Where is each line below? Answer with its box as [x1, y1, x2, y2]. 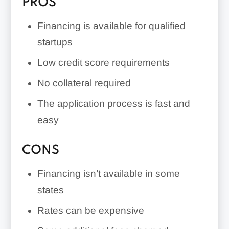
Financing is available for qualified [37, 20, 186, 32]
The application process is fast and [37, 98, 190, 109]
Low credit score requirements [37, 57, 170, 68]
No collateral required [37, 78, 131, 89]
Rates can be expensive [37, 205, 144, 216]
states [37, 185, 64, 196]
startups [37, 37, 73, 48]
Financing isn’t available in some [37, 168, 180, 179]
